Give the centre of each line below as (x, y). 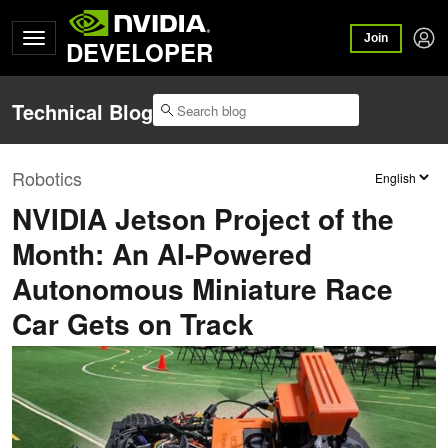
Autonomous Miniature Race (202, 288)
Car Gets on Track (133, 323)
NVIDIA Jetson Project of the (203, 218)
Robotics (47, 177)
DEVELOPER (139, 52)
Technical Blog (82, 112)
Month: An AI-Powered (162, 253)
